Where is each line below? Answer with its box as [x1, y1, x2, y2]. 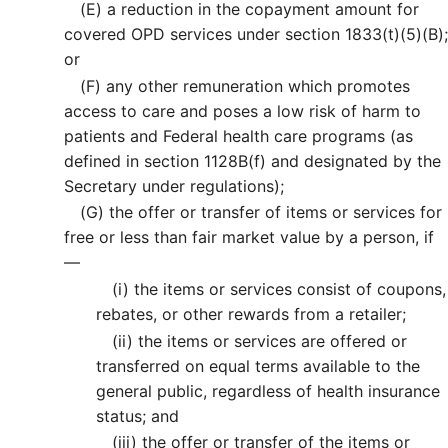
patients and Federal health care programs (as [64, 125, 413, 146]
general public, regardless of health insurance [96, 380, 440, 401]
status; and [96, 405, 179, 426]
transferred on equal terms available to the [96, 355, 420, 376]
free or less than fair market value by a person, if [64, 227, 434, 248]
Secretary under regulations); [64, 175, 284, 196]
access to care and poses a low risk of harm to [64, 100, 421, 121]
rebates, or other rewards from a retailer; [96, 304, 406, 325]
